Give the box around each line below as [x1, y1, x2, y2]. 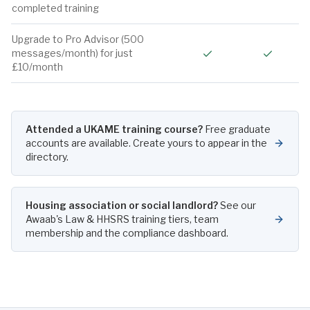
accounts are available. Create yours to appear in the [26, 137, 267, 149]
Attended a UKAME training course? [26, 123, 203, 135]
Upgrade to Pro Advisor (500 [12, 33, 144, 45]
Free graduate [205, 123, 271, 135]
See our [220, 199, 256, 211]
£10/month [12, 61, 63, 73]
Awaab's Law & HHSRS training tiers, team [26, 213, 219, 225]
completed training [12, 2, 99, 14]
